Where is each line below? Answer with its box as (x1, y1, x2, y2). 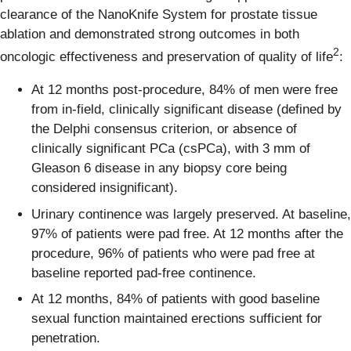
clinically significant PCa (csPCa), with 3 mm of (31, 141, 310, 157)
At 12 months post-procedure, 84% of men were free (31, 82, 338, 98)
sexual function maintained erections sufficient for (31, 311, 322, 327)
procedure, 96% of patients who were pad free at (31, 245, 315, 261)
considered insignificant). (31, 180, 178, 196)
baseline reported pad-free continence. (31, 265, 256, 280)
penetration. (31, 331, 100, 346)
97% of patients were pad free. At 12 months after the (31, 226, 343, 241)
